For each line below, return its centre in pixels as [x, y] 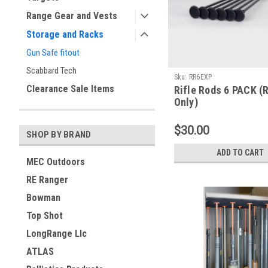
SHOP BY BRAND [59, 135]
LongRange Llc [57, 234]
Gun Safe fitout [53, 53]
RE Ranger [47, 180]
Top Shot [45, 216]
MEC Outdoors [56, 162]
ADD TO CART [240, 152]
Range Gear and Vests [72, 16]
